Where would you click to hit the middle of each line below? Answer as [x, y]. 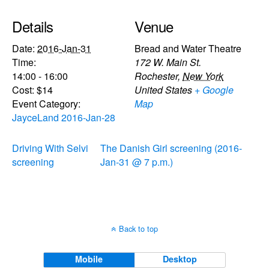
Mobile [89, 258]
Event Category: [46, 103]
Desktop [180, 258]
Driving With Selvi [50, 148]
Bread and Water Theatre [188, 48]
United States [163, 89]
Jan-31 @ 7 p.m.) [136, 162]
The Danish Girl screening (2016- [171, 148]
